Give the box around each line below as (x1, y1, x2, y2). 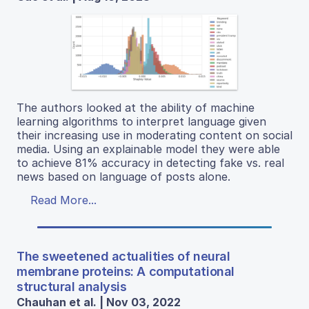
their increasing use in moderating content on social (17, 128, 292, 143)
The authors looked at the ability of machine (17, 101, 255, 115)
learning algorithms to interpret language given (17, 114, 266, 129)
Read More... (30, 193, 97, 208)
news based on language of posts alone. (17, 170, 230, 184)
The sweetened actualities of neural (17, 249, 230, 264)
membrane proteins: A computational (17, 264, 235, 279)
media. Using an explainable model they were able (17, 142, 280, 157)
